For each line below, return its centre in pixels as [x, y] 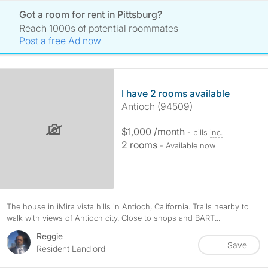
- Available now [187, 145]
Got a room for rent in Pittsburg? [91, 14]
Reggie [49, 236]
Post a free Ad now [60, 41]
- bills [198, 132]
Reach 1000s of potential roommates [99, 28]
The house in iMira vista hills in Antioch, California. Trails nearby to [127, 206]
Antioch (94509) [157, 106]
